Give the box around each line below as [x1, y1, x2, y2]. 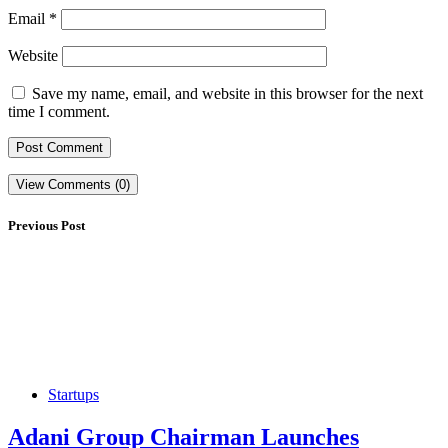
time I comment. [8, 103, 110, 121]
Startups [48, 385, 99, 403]
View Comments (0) [16, 177, 130, 193]
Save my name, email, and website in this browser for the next [32, 85, 423, 103]
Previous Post [8, 217, 85, 233]
